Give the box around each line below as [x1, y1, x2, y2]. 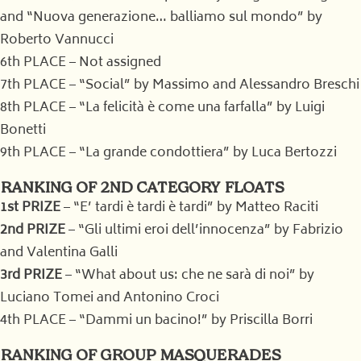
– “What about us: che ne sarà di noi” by [62, 264, 314, 287]
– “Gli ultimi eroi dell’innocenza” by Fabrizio [65, 219, 343, 242]
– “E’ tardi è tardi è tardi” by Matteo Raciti [60, 197, 318, 219]
